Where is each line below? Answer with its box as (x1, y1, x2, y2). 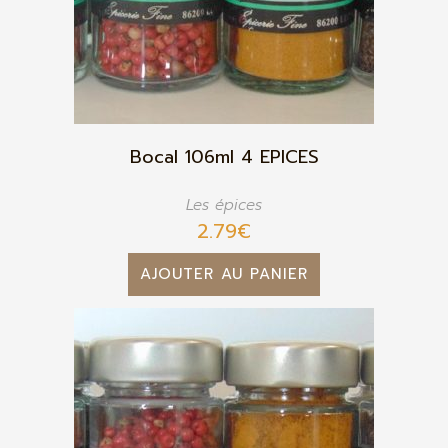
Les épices (186, 193, 262, 216)
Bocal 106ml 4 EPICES (129, 142, 319, 171)
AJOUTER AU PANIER (140, 262, 308, 285)
